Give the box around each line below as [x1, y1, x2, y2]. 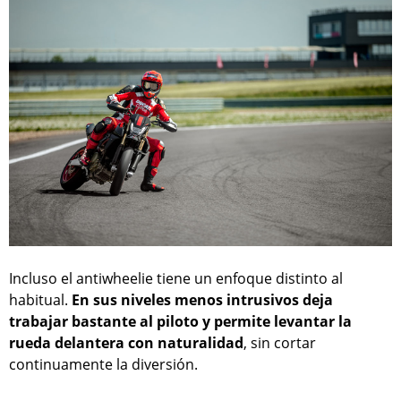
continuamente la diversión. [9, 354, 198, 375]
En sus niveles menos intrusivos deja [72, 290, 333, 311]
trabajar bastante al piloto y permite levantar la [9, 311, 352, 332]
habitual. [9, 290, 72, 311]
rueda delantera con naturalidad [9, 333, 243, 354]
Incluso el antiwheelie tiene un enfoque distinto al [9, 269, 343, 289]
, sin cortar [243, 333, 316, 354]
